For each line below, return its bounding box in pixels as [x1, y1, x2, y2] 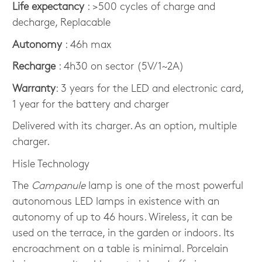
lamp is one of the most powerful [85, 181, 244, 192]
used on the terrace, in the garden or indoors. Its [12, 228, 235, 240]
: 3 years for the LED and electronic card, [56, 83, 244, 95]
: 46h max [62, 39, 112, 51]
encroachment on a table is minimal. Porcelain [12, 244, 229, 256]
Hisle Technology [12, 158, 90, 170]
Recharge [12, 61, 56, 73]
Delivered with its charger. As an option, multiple [12, 121, 237, 133]
